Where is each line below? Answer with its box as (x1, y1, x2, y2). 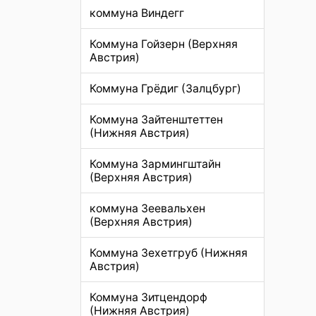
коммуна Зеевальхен (90, 202, 205, 216)
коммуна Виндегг (90, 6, 184, 20)
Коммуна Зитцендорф (90, 291, 207, 305)
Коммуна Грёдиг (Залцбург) (90, 82, 241, 96)
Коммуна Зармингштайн (90, 157, 221, 171)
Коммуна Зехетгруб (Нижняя (90, 246, 248, 260)
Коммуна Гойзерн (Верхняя (90, 37, 238, 51)
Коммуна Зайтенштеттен (90, 113, 223, 127)
